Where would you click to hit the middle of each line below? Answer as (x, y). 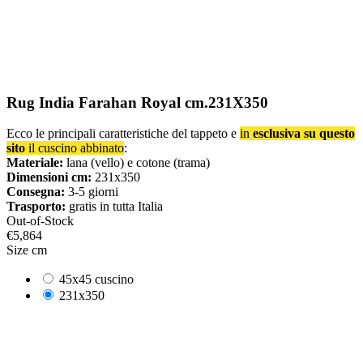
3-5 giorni (92, 192)
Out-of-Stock (40, 221)
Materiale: (35, 163)
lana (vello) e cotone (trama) (137, 163)
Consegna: (36, 192)
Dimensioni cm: (49, 177)
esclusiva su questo (304, 134)
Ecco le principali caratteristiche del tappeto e (123, 134)
